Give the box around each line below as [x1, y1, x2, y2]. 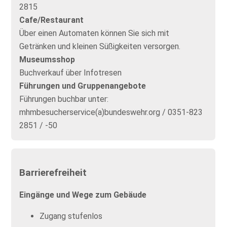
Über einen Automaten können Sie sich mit [19, 28, 170, 39]
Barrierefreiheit [19, 167, 87, 178]
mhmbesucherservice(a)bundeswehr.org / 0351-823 [19, 107, 203, 118]
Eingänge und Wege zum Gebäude [19, 190, 147, 200]
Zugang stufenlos [40, 211, 103, 221]
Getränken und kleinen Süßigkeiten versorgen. [19, 42, 181, 52]
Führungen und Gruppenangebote [19, 81, 146, 91]
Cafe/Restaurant [19, 15, 84, 25]
